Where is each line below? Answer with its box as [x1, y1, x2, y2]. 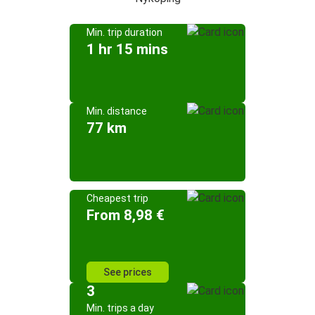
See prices [103, 266, 152, 278]
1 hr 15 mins [86, 41, 168, 58]
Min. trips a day [86, 302, 154, 314]
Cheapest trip [86, 193, 148, 204]
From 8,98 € [86, 207, 165, 224]
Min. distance [86, 105, 147, 117]
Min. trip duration [86, 27, 162, 38]
